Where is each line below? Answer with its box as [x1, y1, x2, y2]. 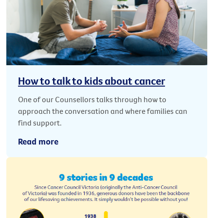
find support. [18, 117, 62, 127]
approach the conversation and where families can [18, 106, 188, 116]
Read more [18, 135, 59, 147]
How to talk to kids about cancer [18, 73, 165, 88]
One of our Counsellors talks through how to [18, 94, 167, 104]
